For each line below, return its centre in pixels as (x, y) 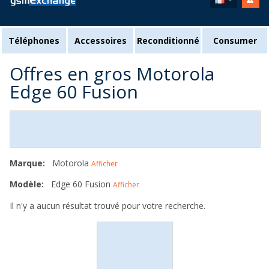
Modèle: (27, 184)
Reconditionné (168, 41)
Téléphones (34, 41)
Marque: (27, 163)
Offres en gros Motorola (112, 74)
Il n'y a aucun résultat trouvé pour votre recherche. (107, 206)
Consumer (235, 41)
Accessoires (101, 41)
